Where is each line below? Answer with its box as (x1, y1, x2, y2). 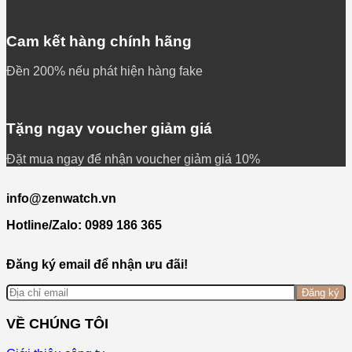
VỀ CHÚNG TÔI (6, 316, 108, 332)
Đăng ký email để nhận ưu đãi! (6, 257, 188, 271)
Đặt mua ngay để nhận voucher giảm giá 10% (6, 152, 260, 166)
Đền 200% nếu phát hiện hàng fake (6, 64, 203, 79)
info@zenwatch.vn (6, 191, 116, 205)
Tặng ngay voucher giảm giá (6, 120, 212, 137)
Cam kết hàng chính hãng (6, 32, 192, 49)
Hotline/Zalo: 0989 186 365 (6, 218, 162, 232)
